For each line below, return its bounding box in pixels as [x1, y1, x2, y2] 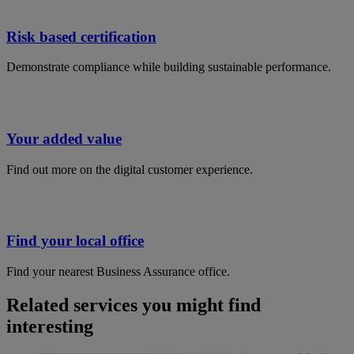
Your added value [6, 130, 122, 148]
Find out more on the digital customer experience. [6, 162, 253, 176]
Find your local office [6, 232, 144, 250]
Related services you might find [6, 295, 261, 316]
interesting [6, 316, 93, 337]
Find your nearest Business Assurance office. [6, 265, 230, 279]
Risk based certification [6, 28, 156, 45]
